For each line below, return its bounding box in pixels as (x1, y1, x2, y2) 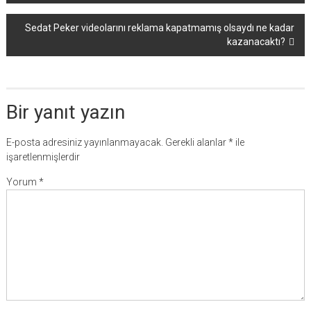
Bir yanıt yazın (6, 101, 125, 124)
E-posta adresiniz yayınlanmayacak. (6, 137, 163, 148)
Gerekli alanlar (165, 137, 228, 148)
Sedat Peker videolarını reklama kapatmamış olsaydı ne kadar (25, 22, 295, 33)
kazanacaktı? (227, 36, 286, 47)
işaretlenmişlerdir (6, 151, 80, 162)
